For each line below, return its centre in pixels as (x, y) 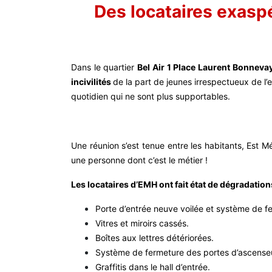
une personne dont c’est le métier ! (139, 160)
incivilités (92, 82)
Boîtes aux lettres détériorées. (155, 237)
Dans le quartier (104, 67)
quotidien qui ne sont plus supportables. (152, 97)
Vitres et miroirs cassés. (142, 223)
